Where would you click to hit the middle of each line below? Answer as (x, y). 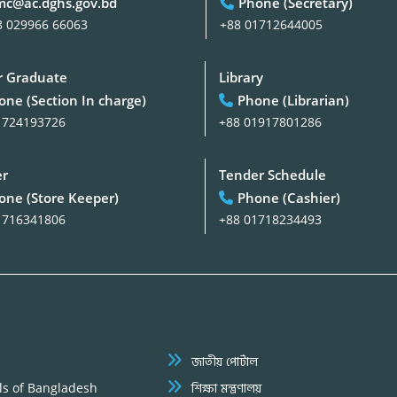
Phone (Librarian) (293, 100)
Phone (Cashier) (288, 197)
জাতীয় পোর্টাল (224, 361)
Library (241, 77)
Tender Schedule (272, 174)
